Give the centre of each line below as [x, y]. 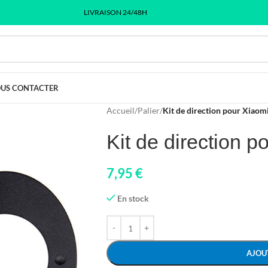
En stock [133, 198]
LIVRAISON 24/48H [115, 12]
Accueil [120, 110]
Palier [148, 110]
